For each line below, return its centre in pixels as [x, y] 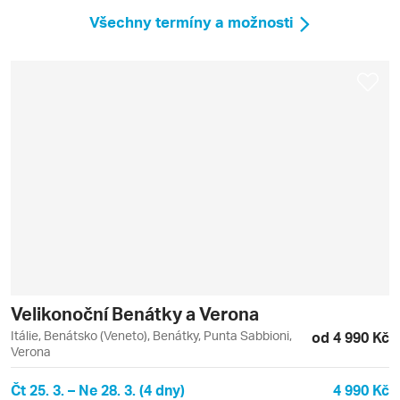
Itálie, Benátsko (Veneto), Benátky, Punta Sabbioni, [151, 336]
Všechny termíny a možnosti [192, 22]
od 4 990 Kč [350, 337]
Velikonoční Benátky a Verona [135, 314]
